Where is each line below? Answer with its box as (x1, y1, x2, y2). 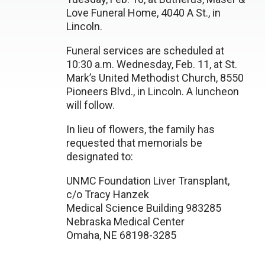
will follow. (66, 99, 115, 111)
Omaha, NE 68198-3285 (66, 229, 176, 241)
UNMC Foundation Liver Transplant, (66, 174, 230, 187)
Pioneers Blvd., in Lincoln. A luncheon (66, 85, 239, 98)
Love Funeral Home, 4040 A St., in (66, 7, 221, 19)
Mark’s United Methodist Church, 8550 (66, 72, 244, 84)
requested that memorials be (66, 137, 202, 149)
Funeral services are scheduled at (66, 44, 224, 57)
